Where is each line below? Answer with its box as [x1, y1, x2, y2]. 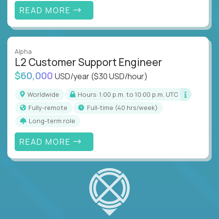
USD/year [55, 71, 91, 82]
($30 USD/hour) [91, 71, 148, 82]
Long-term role [32, 116, 75, 126]
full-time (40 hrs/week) [90, 103, 158, 112]
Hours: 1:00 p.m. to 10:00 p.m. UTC [82, 89, 178, 99]
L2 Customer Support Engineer [15, 55, 162, 69]
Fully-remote [32, 103, 67, 112]
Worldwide [33, 89, 59, 99]
